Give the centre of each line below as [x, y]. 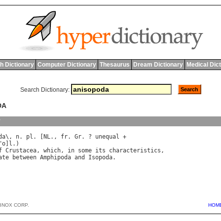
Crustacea [21, 151]
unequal [107, 137]
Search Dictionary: [45, 90]
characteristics [135, 151]
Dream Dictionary [158, 65]
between [24, 158]
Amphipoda [55, 158]
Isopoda [100, 158]
